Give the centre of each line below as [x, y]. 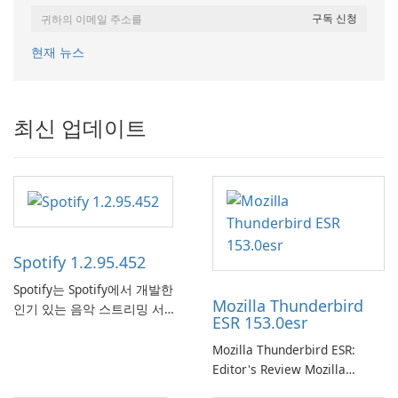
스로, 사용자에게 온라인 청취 [95, 329]
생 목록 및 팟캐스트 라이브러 [95, 368]
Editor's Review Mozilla [279, 370]
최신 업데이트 [80, 128]
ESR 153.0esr [260, 323]
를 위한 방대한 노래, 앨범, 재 [94, 348]
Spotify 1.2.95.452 [80, 263]
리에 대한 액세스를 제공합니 [93, 387]
